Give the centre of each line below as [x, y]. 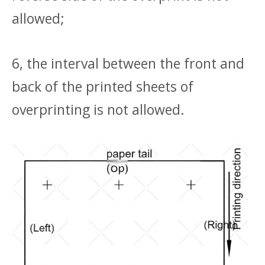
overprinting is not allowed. [98, 110]
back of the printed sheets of [103, 87]
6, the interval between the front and [128, 64]
